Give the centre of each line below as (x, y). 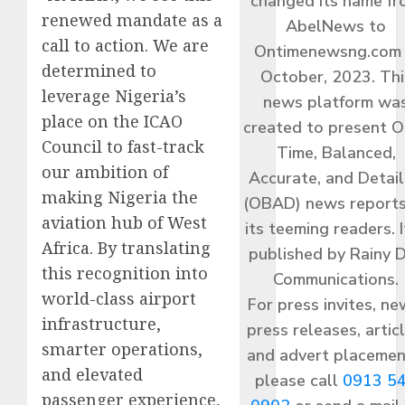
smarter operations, (122, 349)
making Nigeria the (120, 197)
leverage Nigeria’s (114, 96)
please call (299, 380)
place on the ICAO (112, 121)
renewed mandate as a (132, 20)
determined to (99, 71)
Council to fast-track (123, 146)
